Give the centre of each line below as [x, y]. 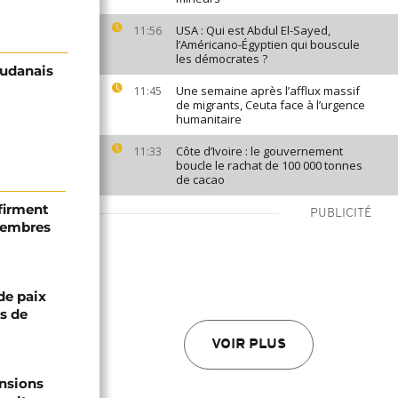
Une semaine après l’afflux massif [268, 91]
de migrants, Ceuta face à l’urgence [271, 105]
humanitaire [209, 119]
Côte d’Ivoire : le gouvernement [259, 151]
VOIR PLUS [249, 345]
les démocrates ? [222, 59]
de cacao [200, 179]
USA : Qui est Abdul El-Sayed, [253, 30]
